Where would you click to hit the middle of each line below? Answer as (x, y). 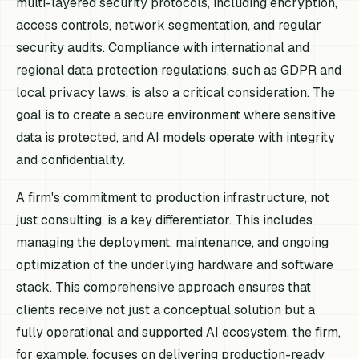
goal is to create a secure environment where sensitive (176, 115)
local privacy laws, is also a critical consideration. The (176, 93)
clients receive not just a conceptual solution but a (166, 310)
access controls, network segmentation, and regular (169, 25)
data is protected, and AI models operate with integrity (176, 137)
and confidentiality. (71, 160)
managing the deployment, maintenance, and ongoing (173, 243)
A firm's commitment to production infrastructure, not (173, 198)
